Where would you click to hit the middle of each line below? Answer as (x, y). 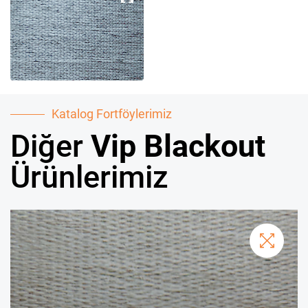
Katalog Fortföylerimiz (112, 113)
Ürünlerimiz (89, 177)
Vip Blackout (178, 146)
